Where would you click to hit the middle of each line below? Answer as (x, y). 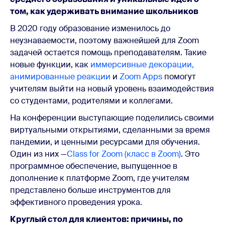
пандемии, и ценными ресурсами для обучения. (105, 142)
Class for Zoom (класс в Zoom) (124, 154)
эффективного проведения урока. (76, 202)
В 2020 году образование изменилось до (90, 28)
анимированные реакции (60, 76)
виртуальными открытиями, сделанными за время (110, 130)
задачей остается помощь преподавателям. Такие (108, 52)
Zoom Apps (141, 76)
